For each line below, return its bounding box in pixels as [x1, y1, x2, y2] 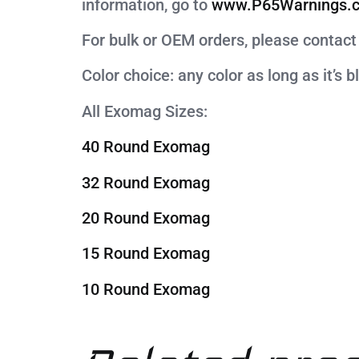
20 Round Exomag [82, 208, 210, 228]
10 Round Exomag [82, 279, 210, 299]
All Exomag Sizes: [82, 101, 208, 121]
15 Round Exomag [82, 244, 210, 264]
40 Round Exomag [82, 137, 210, 157]
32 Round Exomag [82, 172, 210, 192]
